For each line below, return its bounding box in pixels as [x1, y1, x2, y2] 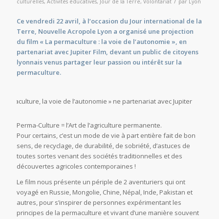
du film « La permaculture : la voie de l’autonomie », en [16, 37, 187, 46]
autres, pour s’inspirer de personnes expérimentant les [16, 197, 181, 207]
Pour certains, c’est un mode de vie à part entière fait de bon [16, 131, 196, 140]
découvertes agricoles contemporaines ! [16, 161, 137, 171]
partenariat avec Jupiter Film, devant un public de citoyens [16, 47, 198, 56]
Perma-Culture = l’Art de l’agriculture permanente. [16, 120, 162, 130]
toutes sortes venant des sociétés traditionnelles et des [16, 151, 182, 160]
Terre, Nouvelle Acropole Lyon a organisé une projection [16, 26, 194, 36]
